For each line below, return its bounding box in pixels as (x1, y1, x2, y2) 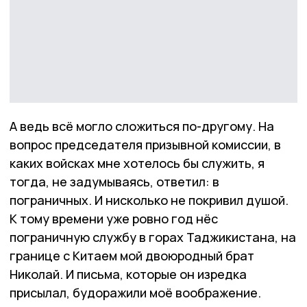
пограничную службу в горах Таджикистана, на (10, 229, 296, 246)
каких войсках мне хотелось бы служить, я (10, 155, 265, 172)
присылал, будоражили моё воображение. (10, 284, 261, 302)
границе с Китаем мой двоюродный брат (10, 247, 254, 265)
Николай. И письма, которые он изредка (10, 266, 247, 283)
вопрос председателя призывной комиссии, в (10, 136, 281, 153)
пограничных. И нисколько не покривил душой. (10, 192, 288, 209)
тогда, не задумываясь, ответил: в (10, 173, 219, 191)
